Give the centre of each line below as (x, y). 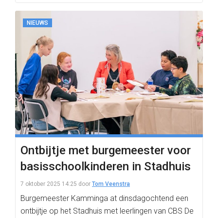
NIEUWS (37, 23)
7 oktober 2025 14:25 (49, 184)
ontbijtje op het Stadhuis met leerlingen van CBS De (107, 211)
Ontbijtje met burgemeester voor (106, 150)
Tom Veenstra (111, 184)
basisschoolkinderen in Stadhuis (106, 166)
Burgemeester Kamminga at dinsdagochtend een (104, 198)
